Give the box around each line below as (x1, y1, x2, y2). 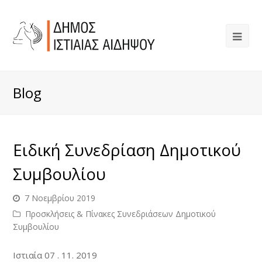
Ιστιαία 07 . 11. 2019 (13, 249, 98, 261)
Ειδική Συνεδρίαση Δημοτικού (13, 139, 242, 161)
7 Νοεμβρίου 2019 (25, 192, 96, 204)
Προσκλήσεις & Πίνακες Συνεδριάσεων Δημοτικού (25, 208, 216, 219)
